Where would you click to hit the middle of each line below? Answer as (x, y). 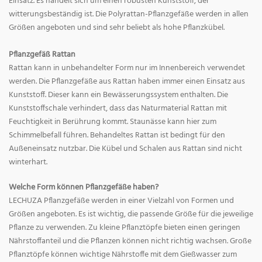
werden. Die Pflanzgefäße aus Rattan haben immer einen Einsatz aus (127, 82)
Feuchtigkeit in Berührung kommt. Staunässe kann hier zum (113, 122)
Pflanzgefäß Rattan (42, 55)
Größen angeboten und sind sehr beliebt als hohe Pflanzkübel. (117, 28)
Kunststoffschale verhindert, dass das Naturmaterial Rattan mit (118, 109)
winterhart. (28, 163)
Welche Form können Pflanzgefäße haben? (84, 188)
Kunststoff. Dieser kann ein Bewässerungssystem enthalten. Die (118, 95)
